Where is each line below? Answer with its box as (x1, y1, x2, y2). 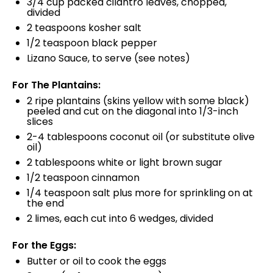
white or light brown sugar (95, 155, 222, 169)
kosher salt (86, 21, 141, 35)
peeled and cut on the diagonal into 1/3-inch (27, 104, 238, 118)
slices (27, 115, 53, 129)
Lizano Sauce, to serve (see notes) (27, 51, 190, 65)
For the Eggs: (12, 238, 76, 252)
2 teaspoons (27, 21, 86, 35)
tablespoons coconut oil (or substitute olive (44, 130, 255, 144)
